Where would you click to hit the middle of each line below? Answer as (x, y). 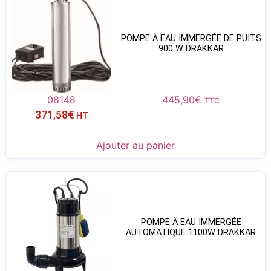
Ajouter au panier (135, 145)
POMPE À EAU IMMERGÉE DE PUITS (191, 38)
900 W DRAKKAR (191, 48)
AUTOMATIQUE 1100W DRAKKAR (191, 232)
